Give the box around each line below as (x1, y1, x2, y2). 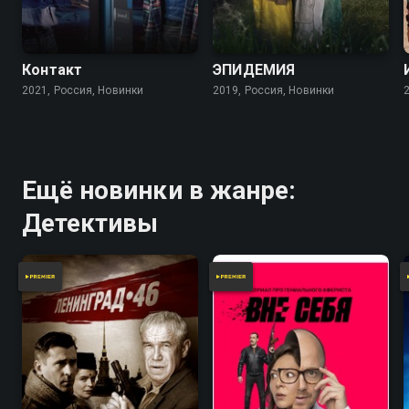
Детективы (22, 208, 159, 239)
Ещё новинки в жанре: (22, 175, 296, 206)
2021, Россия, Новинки (22, 84, 144, 98)
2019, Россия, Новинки (213, 84, 335, 98)
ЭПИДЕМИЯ (213, 61, 296, 79)
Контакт (22, 61, 83, 79)
